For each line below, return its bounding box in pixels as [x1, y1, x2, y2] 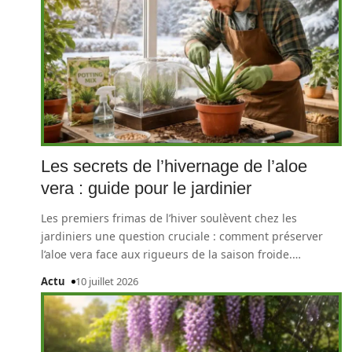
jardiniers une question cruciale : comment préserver [41, 229, 323, 244]
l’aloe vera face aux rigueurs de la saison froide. [41, 247, 292, 262]
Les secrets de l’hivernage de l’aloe [41, 156, 307, 176]
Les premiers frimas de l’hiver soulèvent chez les [41, 211, 297, 225]
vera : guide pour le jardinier [41, 178, 251, 198]
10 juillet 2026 [75, 274, 138, 288]
